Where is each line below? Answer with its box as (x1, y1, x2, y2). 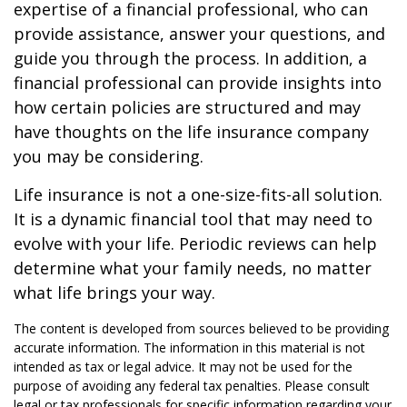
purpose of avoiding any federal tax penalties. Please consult (14, 377, 370, 394)
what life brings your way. (14, 282, 215, 303)
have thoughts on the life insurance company (14, 121, 369, 143)
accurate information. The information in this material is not (14, 339, 365, 356)
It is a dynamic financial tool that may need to (14, 208, 372, 230)
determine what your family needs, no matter (14, 257, 372, 279)
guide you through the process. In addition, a (14, 47, 367, 69)
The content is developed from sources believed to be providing (14, 320, 389, 337)
